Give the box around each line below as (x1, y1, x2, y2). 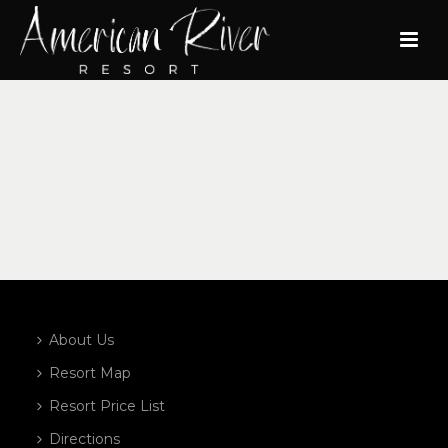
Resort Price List (49, 397, 166, 415)
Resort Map (49, 364, 132, 382)
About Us (49, 331, 115, 349)
